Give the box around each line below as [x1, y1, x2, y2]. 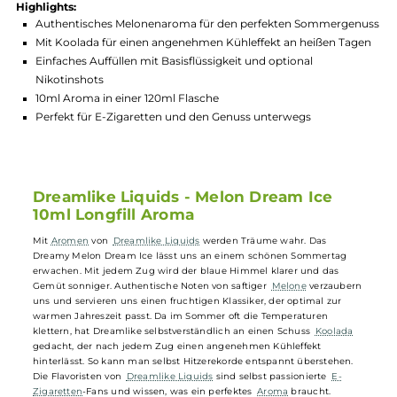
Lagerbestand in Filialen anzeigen [122, 48, 318, 62]
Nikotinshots [39, 169, 115, 183]
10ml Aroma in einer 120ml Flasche [39, 190, 244, 205]
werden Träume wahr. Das [222, 349, 363, 362]
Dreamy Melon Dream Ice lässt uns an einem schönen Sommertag [36, 365, 385, 379]
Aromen [57, 349, 99, 362]
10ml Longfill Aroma [36, 315, 216, 337]
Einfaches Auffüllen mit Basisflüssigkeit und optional [39, 148, 347, 163]
